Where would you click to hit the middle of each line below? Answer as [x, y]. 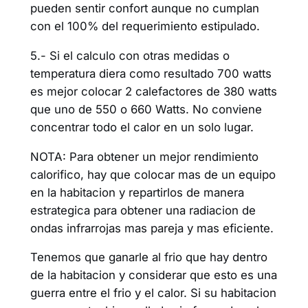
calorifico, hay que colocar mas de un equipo [153, 174]
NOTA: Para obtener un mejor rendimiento [144, 156]
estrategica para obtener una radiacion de [143, 210]
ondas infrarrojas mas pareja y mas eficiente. [152, 228]
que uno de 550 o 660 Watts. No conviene [146, 109]
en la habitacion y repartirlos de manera [137, 192]
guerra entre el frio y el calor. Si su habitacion [153, 293]
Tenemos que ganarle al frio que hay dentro [148, 257]
